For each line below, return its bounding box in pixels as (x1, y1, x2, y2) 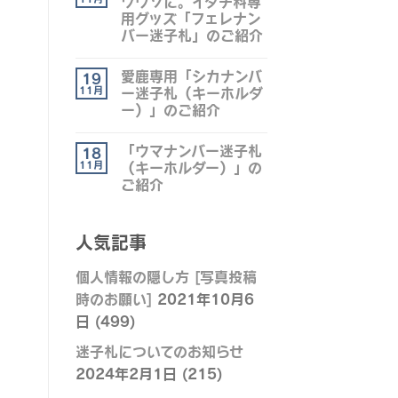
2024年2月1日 (75, 364, 177, 383)
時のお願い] (75, 289, 152, 307)
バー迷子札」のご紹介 (120, 25, 263, 44)
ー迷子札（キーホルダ (120, 83, 263, 101)
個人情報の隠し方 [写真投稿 (75, 267, 257, 285)
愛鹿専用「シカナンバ (120, 66, 262, 84)
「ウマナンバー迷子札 (120, 140, 262, 159)
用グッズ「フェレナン (120, 8, 261, 27)
